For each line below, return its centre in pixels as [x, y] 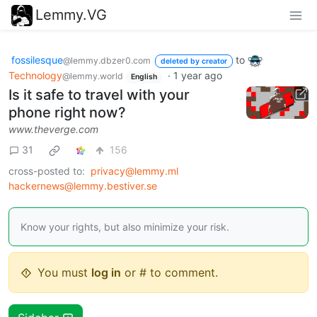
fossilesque [37, 59]
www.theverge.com [53, 129]
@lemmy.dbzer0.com [107, 60]
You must [64, 272]
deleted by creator [194, 61]
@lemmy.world [93, 76]
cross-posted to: [47, 171]
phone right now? [67, 112]
